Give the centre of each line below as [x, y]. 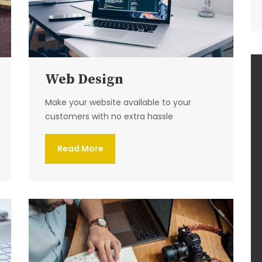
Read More [80, 148]
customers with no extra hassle [109, 116]
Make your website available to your [118, 102]
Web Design [84, 79]
